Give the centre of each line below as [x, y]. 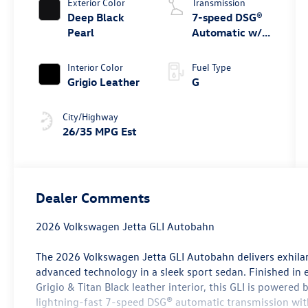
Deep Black [96, 17]
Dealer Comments [93, 197]
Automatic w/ [227, 32]
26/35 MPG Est [100, 131]
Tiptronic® [217, 47]
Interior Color [96, 67]
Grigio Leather [104, 81]
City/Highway [91, 116]
